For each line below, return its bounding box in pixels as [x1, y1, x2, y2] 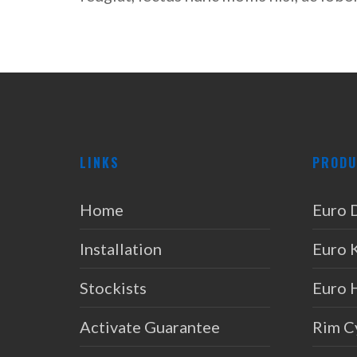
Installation [80, 239, 162, 259]
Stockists [80, 278, 147, 298]
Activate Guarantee [80, 317, 220, 337]
